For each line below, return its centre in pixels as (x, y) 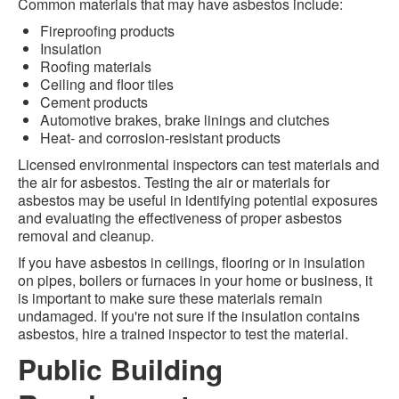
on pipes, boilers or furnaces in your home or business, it (195, 280)
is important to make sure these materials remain (170, 298)
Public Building (120, 369)
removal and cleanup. (86, 236)
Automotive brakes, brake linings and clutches (185, 120)
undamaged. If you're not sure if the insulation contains (189, 316)
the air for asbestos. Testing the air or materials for (174, 182)
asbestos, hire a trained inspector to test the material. (183, 334)
